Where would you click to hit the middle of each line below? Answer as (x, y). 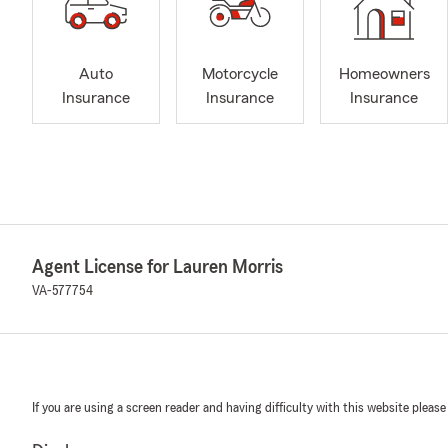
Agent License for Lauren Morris (157, 266)
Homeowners (384, 74)
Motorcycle (240, 74)
